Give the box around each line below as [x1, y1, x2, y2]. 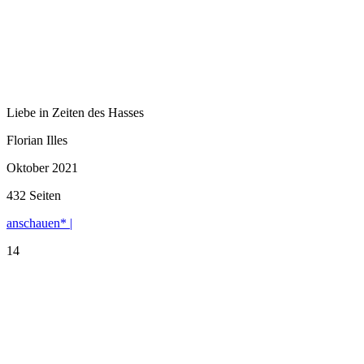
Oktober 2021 [6, 160, 78, 175]
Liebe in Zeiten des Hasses [6, 105, 144, 119]
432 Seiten [6, 188, 61, 202]
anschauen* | [6, 215, 72, 230]
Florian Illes [6, 132, 67, 147]
